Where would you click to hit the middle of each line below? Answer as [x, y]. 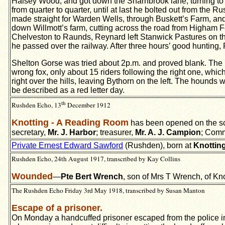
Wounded [32, 176]
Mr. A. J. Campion [168, 133]
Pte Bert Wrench [92, 177]
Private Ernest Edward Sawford [67, 145]
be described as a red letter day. [68, 90]
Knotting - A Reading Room [70, 123]
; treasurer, [116, 133]
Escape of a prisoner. [57, 208]
